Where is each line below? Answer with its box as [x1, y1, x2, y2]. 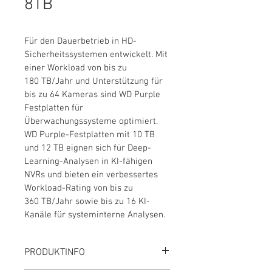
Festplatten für [24, 103, 86, 114]
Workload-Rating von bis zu [24, 183, 135, 194]
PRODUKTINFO [24, 246, 85, 259]
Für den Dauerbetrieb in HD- [24, 36, 137, 47]
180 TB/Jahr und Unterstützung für [24, 76, 165, 87]
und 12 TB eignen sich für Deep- [24, 143, 151, 154]
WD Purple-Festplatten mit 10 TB [24, 129, 157, 140]
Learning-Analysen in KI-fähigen [24, 156, 155, 167]
